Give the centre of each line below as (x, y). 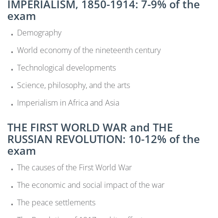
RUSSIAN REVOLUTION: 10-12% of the (104, 138)
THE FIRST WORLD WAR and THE (90, 127)
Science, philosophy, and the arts (73, 85)
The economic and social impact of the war (91, 185)
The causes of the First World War (74, 167)
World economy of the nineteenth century (89, 50)
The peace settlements (56, 202)
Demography (39, 32)
